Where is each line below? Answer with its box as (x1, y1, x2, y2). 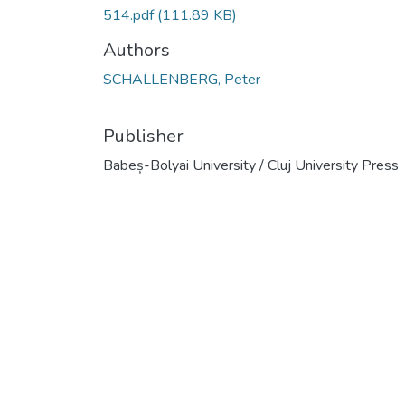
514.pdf (103, 5, 157, 25)
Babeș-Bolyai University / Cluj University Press (103, 155, 399, 175)
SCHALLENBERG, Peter (103, 69, 260, 89)
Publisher (103, 123, 184, 148)
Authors (103, 37, 170, 62)
